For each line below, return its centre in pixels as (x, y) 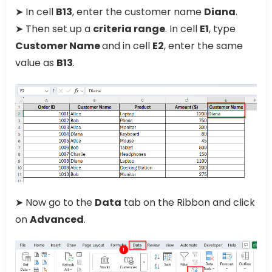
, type (222, 29)
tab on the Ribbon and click (188, 202)
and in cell (127, 46)
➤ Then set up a (54, 29)
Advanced (57, 219)
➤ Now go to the (55, 202)
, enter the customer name (138, 12)
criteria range (129, 29)
